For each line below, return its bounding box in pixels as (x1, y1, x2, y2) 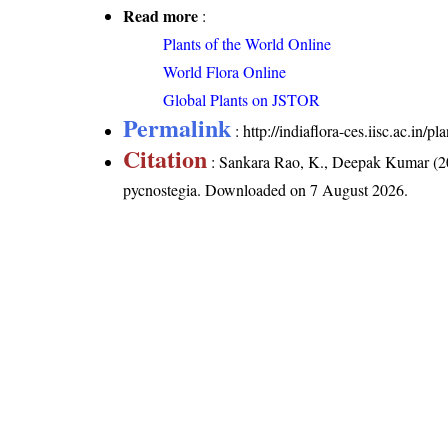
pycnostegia (123, 178, 198, 200)
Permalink (123, 109, 232, 145)
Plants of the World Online (163, 32, 332, 54)
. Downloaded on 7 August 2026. (197, 178, 409, 200)
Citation (123, 140, 208, 176)
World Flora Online (163, 60, 287, 82)
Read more (123, 3, 199, 27)
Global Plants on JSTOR (163, 88, 321, 110)
